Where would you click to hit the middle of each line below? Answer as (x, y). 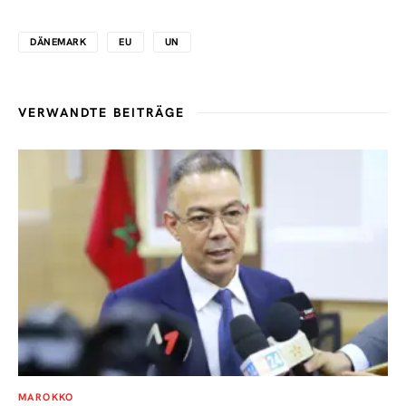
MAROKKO (46, 397)
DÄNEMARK (58, 42)
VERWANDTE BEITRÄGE (101, 113)
